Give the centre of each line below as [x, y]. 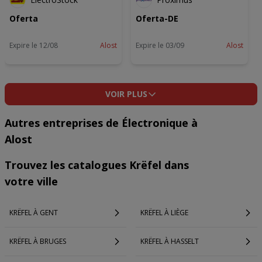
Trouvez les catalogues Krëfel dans [97, 165]
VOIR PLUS [126, 94]
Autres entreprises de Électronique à [101, 123]
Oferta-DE [157, 18]
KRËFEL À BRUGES [38, 241]
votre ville [31, 181]
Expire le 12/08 [34, 45]
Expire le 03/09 [160, 45]
